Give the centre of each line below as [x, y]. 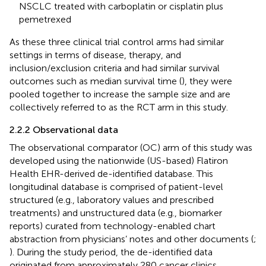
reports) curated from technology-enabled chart [113, 226]
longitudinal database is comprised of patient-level [116, 186]
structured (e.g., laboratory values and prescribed [112, 199]
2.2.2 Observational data [64, 129]
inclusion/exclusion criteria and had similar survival [115, 68]
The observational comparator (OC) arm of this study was [131, 147]
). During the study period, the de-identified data [111, 252]
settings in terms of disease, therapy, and [95, 55]
